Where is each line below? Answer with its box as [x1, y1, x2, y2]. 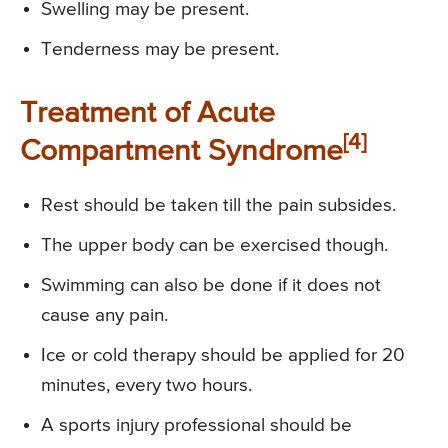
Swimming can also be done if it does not [41, 276, 381, 296]
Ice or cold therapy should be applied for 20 [41, 346, 405, 366]
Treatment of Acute [20, 99, 275, 130]
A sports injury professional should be [41, 416, 352, 436]
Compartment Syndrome [20, 137, 343, 168]
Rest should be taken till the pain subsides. [41, 196, 396, 216]
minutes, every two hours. [41, 376, 252, 396]
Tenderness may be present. [41, 40, 279, 60]
